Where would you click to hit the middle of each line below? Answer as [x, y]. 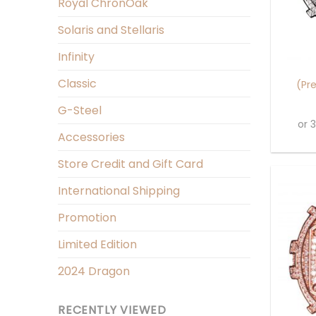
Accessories [91, 137]
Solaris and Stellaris [111, 30]
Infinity [76, 57]
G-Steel [80, 110]
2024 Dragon [94, 271]
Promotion [87, 218]
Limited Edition [97, 244]
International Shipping [119, 191]
